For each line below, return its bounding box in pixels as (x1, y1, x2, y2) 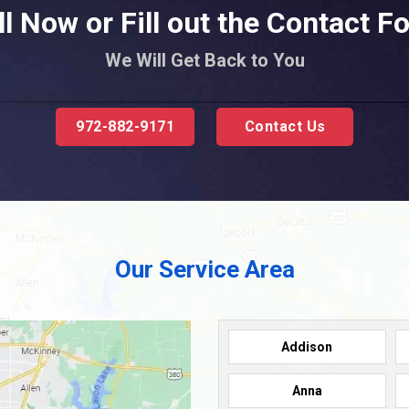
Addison (281, 339, 333, 354)
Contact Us (244, 117, 326, 135)
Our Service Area (114, 255, 295, 283)
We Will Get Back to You (104, 48, 305, 71)
